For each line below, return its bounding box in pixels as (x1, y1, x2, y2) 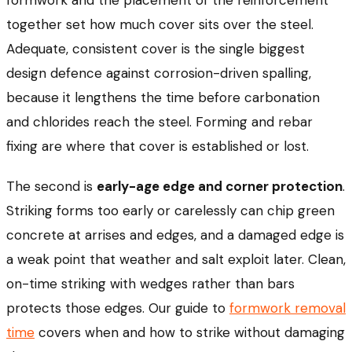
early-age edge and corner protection (97, 178, 343, 196)
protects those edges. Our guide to (6, 299, 229, 317)
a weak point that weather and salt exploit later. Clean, (6, 251, 346, 269)
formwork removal (229, 299, 346, 317)
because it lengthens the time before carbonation (6, 89, 320, 107)
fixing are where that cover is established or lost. (6, 137, 309, 156)
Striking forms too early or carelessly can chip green (6, 202, 335, 220)
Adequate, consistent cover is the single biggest (6, 40, 305, 58)
